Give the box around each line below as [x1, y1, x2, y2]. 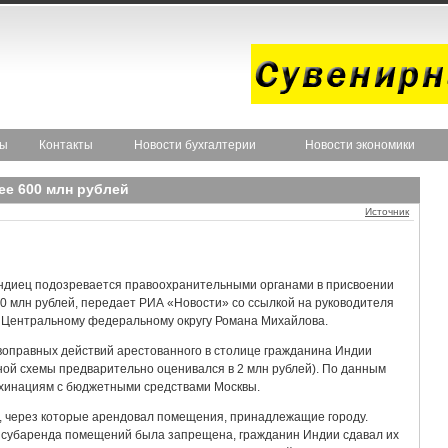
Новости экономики [304, 138, 415, 152]
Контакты [39, 138, 93, 152]
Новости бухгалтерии [134, 138, 256, 152]
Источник [365, 206, 409, 217]
